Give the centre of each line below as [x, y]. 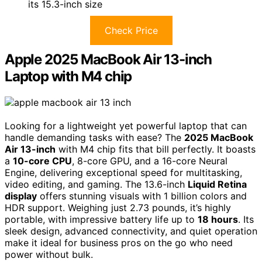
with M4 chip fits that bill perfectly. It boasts [156, 149]
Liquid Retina [217, 184]
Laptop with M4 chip [68, 76]
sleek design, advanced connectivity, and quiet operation [131, 231]
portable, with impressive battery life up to [101, 219]
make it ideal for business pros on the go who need [119, 242]
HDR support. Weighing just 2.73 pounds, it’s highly [118, 207]
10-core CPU [42, 161]
